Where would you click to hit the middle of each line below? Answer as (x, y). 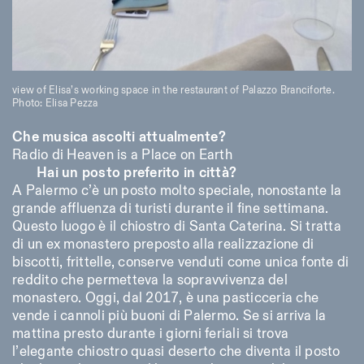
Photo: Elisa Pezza (55, 104)
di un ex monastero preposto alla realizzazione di (163, 245)
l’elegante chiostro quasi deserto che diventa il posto (176, 352)
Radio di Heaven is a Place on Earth (122, 156)
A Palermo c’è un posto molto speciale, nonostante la (177, 191)
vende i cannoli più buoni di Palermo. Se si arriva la (169, 316)
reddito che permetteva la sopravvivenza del (150, 281)
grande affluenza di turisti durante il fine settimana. (171, 209)
